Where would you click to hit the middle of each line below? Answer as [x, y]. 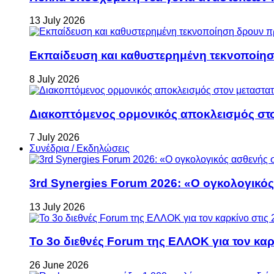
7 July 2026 [54, 138]
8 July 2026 [54, 79]
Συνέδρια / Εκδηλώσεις [80, 149]
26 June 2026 [59, 265]
